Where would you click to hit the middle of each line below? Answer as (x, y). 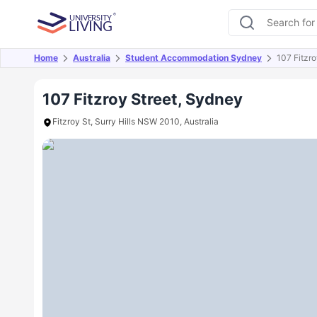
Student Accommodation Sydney (194, 58)
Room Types (244, 66)
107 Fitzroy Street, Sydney (143, 99)
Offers (128, 66)
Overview (68, 66)
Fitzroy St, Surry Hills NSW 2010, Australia (136, 121)
